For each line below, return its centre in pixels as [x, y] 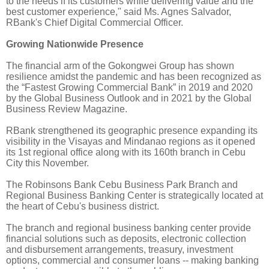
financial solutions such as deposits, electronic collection [126, 239]
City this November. [49, 163]
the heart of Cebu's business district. [83, 207]
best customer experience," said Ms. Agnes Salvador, [119, 12]
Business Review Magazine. [67, 109]
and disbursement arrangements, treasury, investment [119, 250]
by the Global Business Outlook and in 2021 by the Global [129, 98]
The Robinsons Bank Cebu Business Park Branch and [122, 185]
